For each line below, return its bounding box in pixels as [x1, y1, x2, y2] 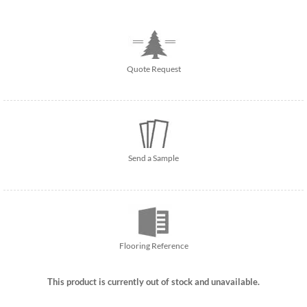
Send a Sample [128, 153, 179, 164]
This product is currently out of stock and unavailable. [47, 275, 260, 287]
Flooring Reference [119, 241, 188, 251]
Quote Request [126, 63, 181, 74]
